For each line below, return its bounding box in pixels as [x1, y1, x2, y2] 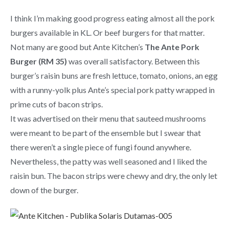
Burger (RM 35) [10, 56, 67, 66]
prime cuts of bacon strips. [10, 99, 103, 109]
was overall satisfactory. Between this [67, 56, 200, 66]
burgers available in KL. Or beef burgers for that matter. [10, 27, 204, 37]
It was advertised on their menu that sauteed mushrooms [10, 113, 206, 123]
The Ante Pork [145, 41, 199, 52]
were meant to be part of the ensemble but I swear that [10, 127, 201, 138]
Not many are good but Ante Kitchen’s [10, 41, 145, 52]
